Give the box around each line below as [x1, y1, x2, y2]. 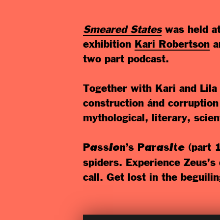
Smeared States [82, 25, 162, 35]
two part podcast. [82, 54, 169, 64]
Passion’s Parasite [82, 143, 188, 153]
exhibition [82, 39, 135, 50]
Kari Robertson [134, 39, 210, 50]
